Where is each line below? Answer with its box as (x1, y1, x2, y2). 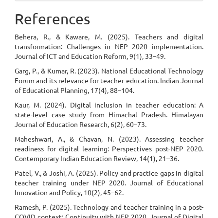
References (15, 10, 90, 27)
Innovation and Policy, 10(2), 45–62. (15, 188, 124, 197)
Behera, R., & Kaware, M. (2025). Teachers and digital (15, 32, 203, 41)
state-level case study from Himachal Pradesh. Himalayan (15, 110, 203, 119)
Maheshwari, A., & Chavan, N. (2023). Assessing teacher (15, 134, 203, 143)
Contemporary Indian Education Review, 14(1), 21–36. (15, 154, 179, 163)
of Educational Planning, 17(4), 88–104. (15, 86, 134, 94)
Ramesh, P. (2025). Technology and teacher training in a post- (15, 202, 203, 211)
